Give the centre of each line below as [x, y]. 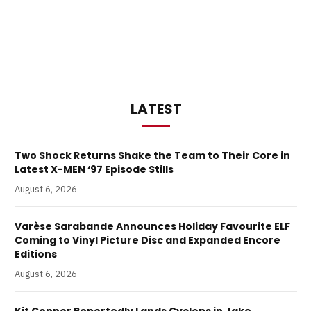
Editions [36, 254]
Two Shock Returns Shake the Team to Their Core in [152, 156]
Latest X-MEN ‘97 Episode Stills [94, 170]
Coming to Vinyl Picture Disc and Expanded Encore [148, 241]
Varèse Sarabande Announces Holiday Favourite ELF [152, 227]
